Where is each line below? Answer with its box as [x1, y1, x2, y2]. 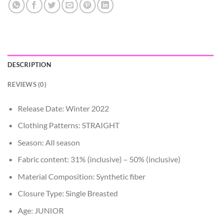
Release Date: [17, 103, 66, 113]
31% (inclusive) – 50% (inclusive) [70, 154, 181, 164]
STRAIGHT [81, 120, 119, 130]
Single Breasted [65, 188, 118, 198]
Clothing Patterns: [17, 120, 82, 130]
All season [45, 137, 80, 147]
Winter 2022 [65, 103, 109, 113]
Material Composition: [17, 171, 96, 181]
